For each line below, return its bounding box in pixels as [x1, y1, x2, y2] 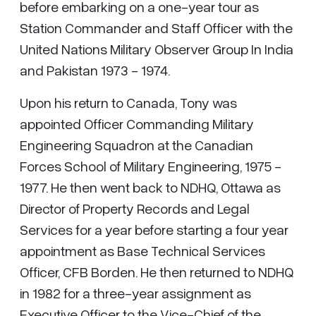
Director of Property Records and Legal [20, 200, 250, 217]
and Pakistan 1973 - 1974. [20, 61, 170, 78]
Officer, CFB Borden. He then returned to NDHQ [20, 263, 293, 280]
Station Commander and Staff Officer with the [20, 19, 293, 36]
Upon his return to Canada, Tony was [20, 94, 237, 111]
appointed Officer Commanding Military [20, 115, 254, 132]
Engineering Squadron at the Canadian [20, 136, 253, 153]
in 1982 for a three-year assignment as [20, 284, 251, 301]
